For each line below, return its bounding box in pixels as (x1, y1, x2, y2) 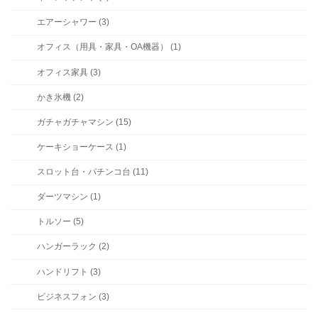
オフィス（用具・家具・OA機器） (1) (36, 42, 181, 53)
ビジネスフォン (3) (36, 291, 109, 302)
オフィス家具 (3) (36, 67, 101, 77)
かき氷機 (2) (36, 92, 84, 102)
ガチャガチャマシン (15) (36, 116, 131, 127)
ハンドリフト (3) (36, 266, 101, 277)
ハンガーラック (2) (36, 241, 109, 252)
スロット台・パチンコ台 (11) (36, 167, 148, 177)
